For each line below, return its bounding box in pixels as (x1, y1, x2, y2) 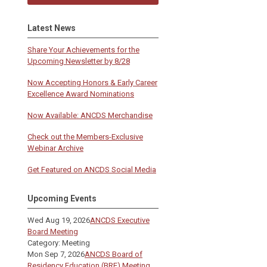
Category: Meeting (27, 238, 90, 247)
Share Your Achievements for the (27, 45, 139, 54)
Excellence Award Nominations (27, 89, 134, 98)
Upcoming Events (27, 193, 97, 203)
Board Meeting (27, 226, 78, 236)
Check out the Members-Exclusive (27, 132, 143, 141)
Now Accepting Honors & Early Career (27, 77, 157, 87)
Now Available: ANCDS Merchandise (27, 110, 153, 120)
